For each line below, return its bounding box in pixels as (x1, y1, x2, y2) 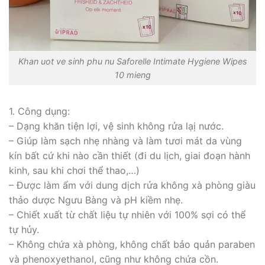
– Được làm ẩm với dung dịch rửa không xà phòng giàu (9, 179, 256, 191)
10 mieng (114, 69, 151, 80)
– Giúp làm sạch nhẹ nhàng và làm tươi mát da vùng (9, 134, 242, 147)
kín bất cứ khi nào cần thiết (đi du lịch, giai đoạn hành (9, 149, 250, 161)
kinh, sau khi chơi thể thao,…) (9, 164, 140, 176)
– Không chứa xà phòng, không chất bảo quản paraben (9, 238, 255, 250)
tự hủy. (9, 223, 39, 235)
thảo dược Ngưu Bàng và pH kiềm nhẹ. (9, 193, 183, 206)
